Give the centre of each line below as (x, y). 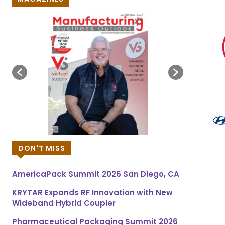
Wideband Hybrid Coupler (64, 203)
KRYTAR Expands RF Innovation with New (92, 193)
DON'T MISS (42, 148)
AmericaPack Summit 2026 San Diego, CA (96, 174)
